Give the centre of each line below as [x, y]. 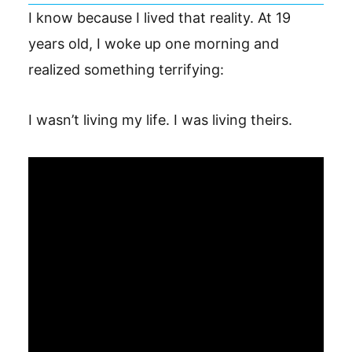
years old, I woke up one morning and [154, 44]
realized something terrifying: [126, 70]
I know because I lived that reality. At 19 [159, 18]
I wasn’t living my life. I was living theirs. [160, 120]
